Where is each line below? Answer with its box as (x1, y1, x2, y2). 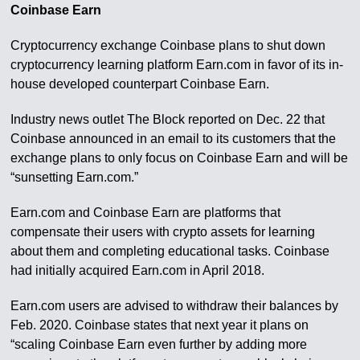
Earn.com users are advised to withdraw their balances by (10, 299, 339, 313)
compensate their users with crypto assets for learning (10, 225, 316, 239)
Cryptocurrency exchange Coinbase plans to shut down (10, 39, 326, 52)
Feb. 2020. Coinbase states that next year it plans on (10, 318, 309, 332)
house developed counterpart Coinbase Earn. (10, 77, 270, 91)
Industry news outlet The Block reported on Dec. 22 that (10, 112, 325, 126)
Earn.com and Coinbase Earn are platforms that (10, 206, 281, 219)
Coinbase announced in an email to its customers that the (10, 132, 337, 145)
